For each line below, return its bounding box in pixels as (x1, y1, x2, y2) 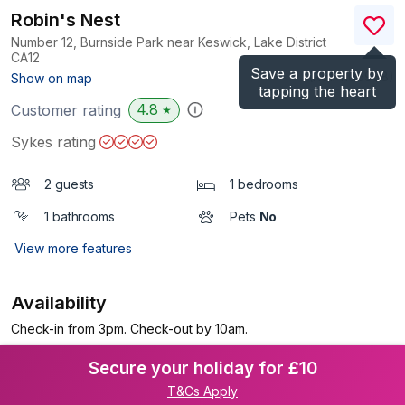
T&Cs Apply (167, 383, 238, 399)
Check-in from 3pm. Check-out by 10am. (11, 321, 248, 336)
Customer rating (11, 101, 121, 119)
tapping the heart (259, 82, 376, 100)
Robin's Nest (11, 9, 120, 31)
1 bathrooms (44, 209, 115, 224)
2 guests (44, 176, 95, 192)
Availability (12, 292, 108, 314)
